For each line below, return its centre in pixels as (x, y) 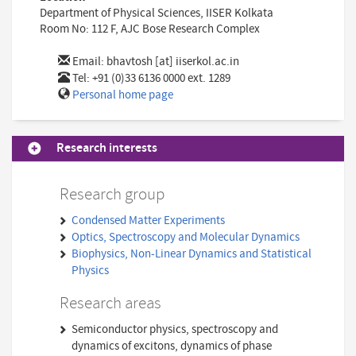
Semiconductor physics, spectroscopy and (175, 329)
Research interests (107, 148)
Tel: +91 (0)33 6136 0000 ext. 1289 (150, 78)
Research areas (110, 303)
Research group (112, 194)
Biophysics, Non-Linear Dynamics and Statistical (192, 253)
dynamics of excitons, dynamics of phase (172, 346)
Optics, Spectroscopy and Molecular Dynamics (186, 237)
